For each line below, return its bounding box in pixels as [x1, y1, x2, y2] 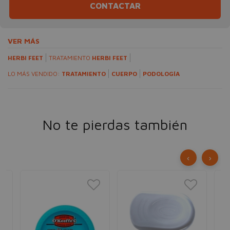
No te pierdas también [43, 116, 187, 133]
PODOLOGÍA [143, 70, 180, 78]
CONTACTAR [89, 1, 141, 10]
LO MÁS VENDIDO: [8, 70, 62, 78]
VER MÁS [8, 36, 40, 45]
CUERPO [111, 70, 137, 78]
